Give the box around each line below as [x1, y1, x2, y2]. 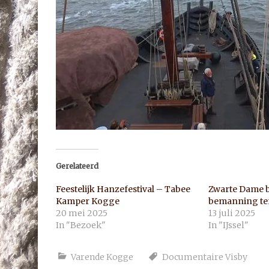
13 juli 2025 [208, 208, 255, 219]
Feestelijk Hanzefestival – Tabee [56, 184, 190, 195]
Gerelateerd [56, 162, 98, 171]
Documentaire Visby [162, 252, 247, 262]
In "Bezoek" [56, 220, 106, 231]
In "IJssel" [208, 220, 249, 231]
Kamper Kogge [56, 196, 119, 207]
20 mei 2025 [56, 208, 107, 219]
